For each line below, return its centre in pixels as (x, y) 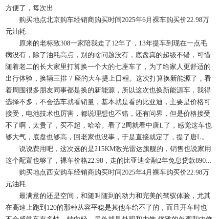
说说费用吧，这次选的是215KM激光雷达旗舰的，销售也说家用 (109, 149)
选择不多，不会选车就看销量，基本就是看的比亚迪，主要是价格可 (108, 102)
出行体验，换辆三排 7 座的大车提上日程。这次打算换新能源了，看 (109, 78)
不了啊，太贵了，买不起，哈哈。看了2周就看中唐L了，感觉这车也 (109, 125)
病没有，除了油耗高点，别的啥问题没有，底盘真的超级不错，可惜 (108, 55)
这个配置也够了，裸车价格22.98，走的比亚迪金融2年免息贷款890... (109, 161)
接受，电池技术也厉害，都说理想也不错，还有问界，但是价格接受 (108, 114)
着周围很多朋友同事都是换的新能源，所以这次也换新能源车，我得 (108, 90)
